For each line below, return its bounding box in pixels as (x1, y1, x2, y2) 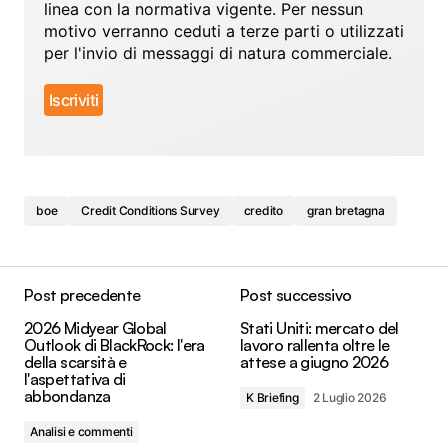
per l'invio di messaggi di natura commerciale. (44, 43, 392, 64)
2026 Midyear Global (24, 318, 167, 339)
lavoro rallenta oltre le (240, 335, 390, 356)
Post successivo (240, 285, 352, 306)
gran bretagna (306, 203, 385, 219)
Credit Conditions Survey (81, 203, 220, 219)
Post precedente (24, 285, 141, 306)
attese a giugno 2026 (240, 352, 389, 373)
